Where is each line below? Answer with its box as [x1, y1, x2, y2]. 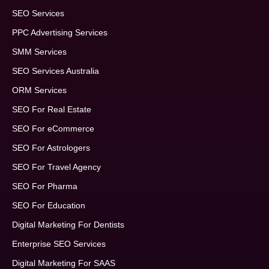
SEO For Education [12, 201, 85, 211]
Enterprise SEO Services [12, 239, 106, 249]
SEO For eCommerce [12, 124, 94, 134]
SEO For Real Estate [12, 104, 91, 115]
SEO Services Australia [12, 66, 99, 76]
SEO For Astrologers [12, 143, 90, 153]
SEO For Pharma [12, 181, 77, 192]
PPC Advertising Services [12, 28, 107, 38]
